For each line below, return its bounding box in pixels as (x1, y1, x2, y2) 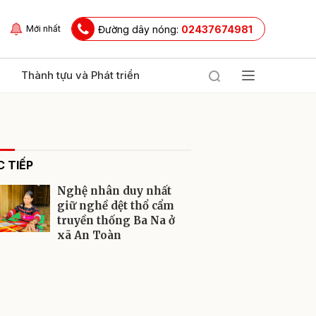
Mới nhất (26, 23, 61, 34)
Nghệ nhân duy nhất (57, 184, 171, 197)
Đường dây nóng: (98, 23, 181, 35)
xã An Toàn (57, 229, 121, 242)
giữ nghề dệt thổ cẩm (57, 199, 174, 212)
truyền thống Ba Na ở (57, 214, 175, 227)
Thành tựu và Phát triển (21, 68, 140, 82)
